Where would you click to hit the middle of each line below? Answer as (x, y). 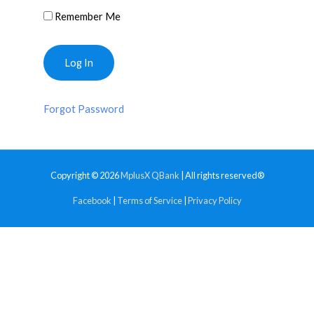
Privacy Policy (214, 201)
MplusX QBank (150, 176)
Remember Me (87, 17)
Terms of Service (149, 201)
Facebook (92, 201)
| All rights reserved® (221, 176)
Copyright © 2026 (85, 176)
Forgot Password (84, 109)
